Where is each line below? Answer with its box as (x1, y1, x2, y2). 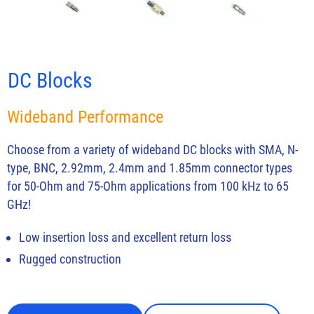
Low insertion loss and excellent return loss (19, 229, 231, 245)
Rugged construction (19, 251, 121, 266)
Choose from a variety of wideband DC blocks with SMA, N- (7, 142, 298, 157)
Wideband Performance (7, 107, 163, 127)
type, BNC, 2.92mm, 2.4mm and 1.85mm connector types (7, 160, 292, 175)
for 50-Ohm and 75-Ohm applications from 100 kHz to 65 (7, 178, 289, 193)
